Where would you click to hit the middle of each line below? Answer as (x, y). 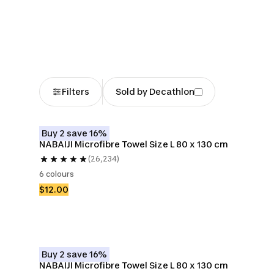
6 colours (57, 174)
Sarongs (85, 27)
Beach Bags (175, 14)
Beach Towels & (85, 14)
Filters (76, 91)
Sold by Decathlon (155, 91)
